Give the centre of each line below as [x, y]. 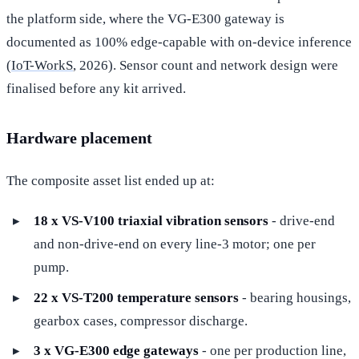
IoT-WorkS [42, 66]
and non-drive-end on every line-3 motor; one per [174, 244]
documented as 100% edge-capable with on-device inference [179, 42]
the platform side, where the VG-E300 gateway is [145, 19]
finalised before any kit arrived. [96, 89]
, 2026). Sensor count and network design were [206, 66]
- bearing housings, [294, 297]
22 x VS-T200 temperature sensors [136, 297]
